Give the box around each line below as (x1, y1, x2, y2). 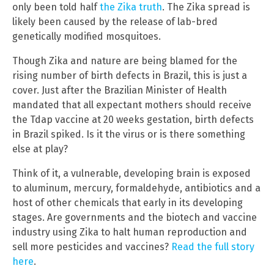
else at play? (12, 143, 68, 155)
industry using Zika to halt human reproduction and (12, 226, 247, 238)
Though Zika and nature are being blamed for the (12, 54, 237, 67)
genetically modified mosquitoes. (12, 30, 161, 42)
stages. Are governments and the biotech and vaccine (12, 211, 257, 223)
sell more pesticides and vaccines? (12, 240, 171, 253)
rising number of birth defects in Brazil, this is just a (12, 69, 247, 81)
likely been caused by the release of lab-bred (12, 15, 218, 28)
